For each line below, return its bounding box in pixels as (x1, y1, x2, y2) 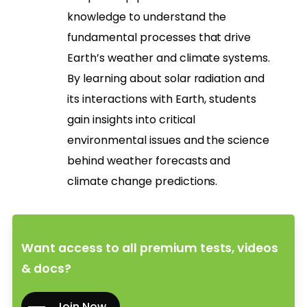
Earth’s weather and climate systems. (66, 49, 271, 66)
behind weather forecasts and (66, 152, 231, 169)
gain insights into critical (66, 111, 196, 127)
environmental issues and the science (66, 132, 270, 148)
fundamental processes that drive (66, 29, 251, 45)
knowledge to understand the (66, 8, 227, 25)
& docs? (21, 260, 72, 277)
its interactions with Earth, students (66, 90, 257, 107)
